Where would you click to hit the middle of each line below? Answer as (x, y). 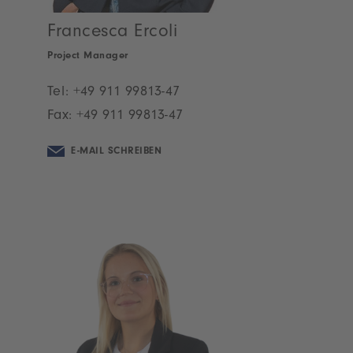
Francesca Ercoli (112, 33)
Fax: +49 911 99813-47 (115, 117)
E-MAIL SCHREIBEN (116, 152)
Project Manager (88, 56)
